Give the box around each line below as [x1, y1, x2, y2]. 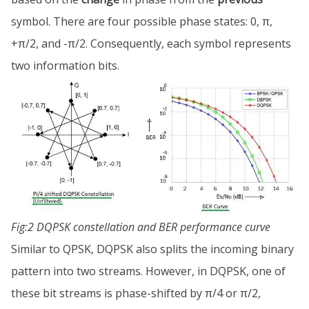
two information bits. [11, 58, 119, 74]
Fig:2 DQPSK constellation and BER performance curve [11, 219, 270, 235]
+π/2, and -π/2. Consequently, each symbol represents [11, 36, 291, 52]
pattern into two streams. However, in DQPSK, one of [11, 263, 286, 279]
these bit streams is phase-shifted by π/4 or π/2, [11, 286, 261, 301]
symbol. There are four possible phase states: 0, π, [11, 14, 272, 30]
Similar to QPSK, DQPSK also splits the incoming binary [11, 241, 294, 257]
